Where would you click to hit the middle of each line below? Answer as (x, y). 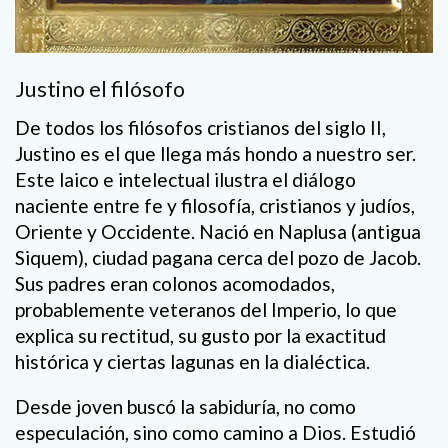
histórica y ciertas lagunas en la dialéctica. (192, 361)
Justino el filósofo (100, 89)
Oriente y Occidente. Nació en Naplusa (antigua (218, 231)
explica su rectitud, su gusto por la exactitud (200, 335)
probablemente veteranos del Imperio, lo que (206, 309)
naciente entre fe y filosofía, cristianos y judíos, (215, 205)
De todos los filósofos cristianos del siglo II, (200, 127)
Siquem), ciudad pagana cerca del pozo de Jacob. (218, 257)
